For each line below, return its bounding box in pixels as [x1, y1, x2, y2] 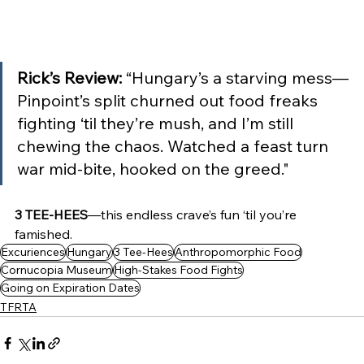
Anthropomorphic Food [175, 244, 301, 259]
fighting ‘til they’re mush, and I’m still [17, 112, 297, 133]
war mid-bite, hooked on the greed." [17, 158, 289, 179]
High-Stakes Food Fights [114, 262, 243, 277]
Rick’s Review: [17, 67, 126, 88]
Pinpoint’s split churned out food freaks [17, 89, 322, 110]
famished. [15, 225, 72, 242]
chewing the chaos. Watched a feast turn [17, 135, 332, 156]
